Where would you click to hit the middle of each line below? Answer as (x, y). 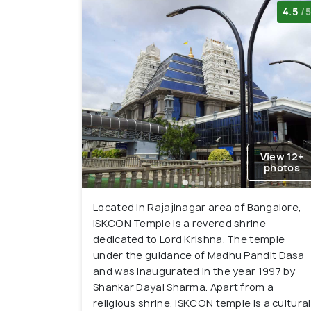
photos (282, 168)
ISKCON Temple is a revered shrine (179, 224)
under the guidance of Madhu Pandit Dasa (199, 255)
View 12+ (282, 157)
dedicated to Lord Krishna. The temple (189, 239)
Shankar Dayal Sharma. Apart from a (184, 287)
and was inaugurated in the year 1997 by (194, 271)
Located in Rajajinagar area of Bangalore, (197, 208)
